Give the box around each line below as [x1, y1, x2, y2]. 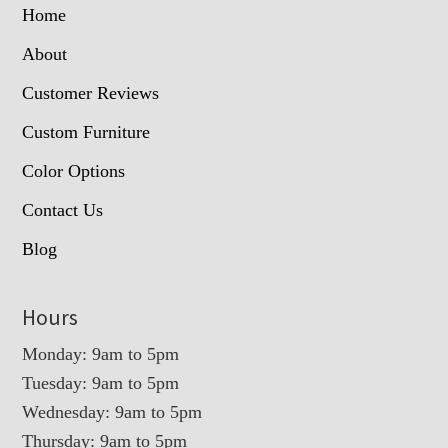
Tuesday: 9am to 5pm [22, 373, 180, 394]
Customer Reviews [22, 83, 160, 104]
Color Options [22, 161, 126, 182]
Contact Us [22, 200, 104, 221]
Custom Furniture [22, 122, 151, 143]
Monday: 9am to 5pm [22, 344, 180, 365]
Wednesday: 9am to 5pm [22, 402, 203, 423]
